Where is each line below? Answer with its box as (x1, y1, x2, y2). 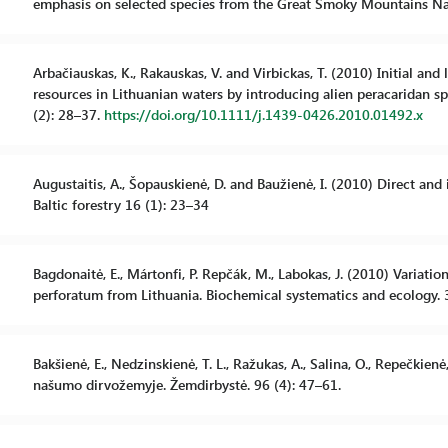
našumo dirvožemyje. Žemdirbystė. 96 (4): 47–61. (32, 375, 341, 394)
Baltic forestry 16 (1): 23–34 (32, 195, 209, 214)
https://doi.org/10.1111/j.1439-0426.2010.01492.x (103, 105, 423, 124)
